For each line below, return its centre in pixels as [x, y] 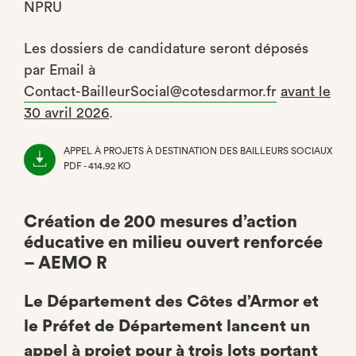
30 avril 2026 [66, 113]
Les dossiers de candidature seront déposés [166, 48]
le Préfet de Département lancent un [167, 326]
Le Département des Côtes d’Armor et [171, 302]
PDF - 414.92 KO [97, 166]
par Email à [60, 70]
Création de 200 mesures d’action [161, 222]
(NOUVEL [85, 181]
